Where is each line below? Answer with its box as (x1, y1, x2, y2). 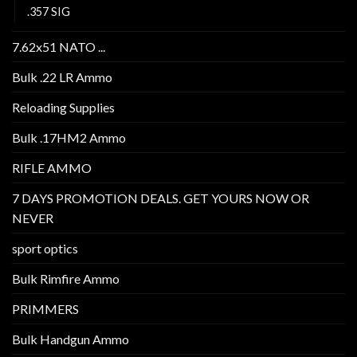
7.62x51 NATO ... (12, 38, 105, 54)
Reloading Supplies (12, 99, 115, 115)
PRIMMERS (12, 300, 79, 316)
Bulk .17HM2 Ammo (12, 129, 126, 145)
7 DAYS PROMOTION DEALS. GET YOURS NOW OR (12, 190, 309, 206)
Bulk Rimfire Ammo (12, 270, 120, 286)
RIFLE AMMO (12, 159, 92, 175)
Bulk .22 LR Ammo (12, 69, 112, 84)
